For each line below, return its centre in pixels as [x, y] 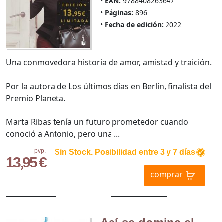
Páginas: [119, 13]
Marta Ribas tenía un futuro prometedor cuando [97, 122]
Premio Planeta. [36, 98]
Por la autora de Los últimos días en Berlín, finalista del [109, 86]
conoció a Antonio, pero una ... [63, 134]
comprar [166, 175]
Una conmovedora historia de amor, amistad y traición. [109, 63]
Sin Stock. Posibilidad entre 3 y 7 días [125, 152]
